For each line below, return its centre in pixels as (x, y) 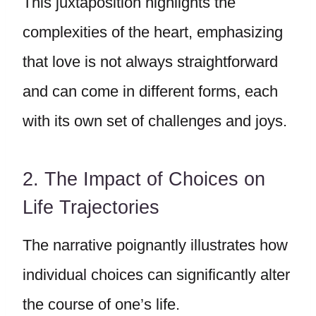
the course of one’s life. (103, 304)
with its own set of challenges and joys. (155, 121)
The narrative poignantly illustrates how (155, 245)
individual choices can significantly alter (156, 275)
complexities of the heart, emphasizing (153, 32)
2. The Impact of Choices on (144, 179)
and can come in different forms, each (150, 91)
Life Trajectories (91, 207)
